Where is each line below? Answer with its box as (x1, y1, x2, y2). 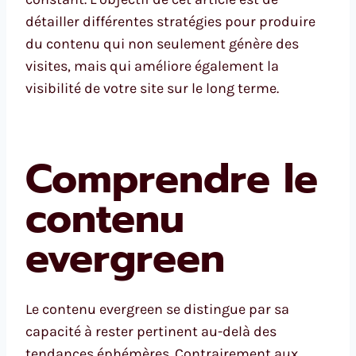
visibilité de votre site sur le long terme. (25, 79, 279, 97)
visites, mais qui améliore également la (25, 56, 279, 75)
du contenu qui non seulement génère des (25, 34, 299, 52)
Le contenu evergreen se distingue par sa (25, 300, 289, 318)
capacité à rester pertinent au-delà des (25, 322, 277, 340)
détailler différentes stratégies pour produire (25, 12, 315, 30)
